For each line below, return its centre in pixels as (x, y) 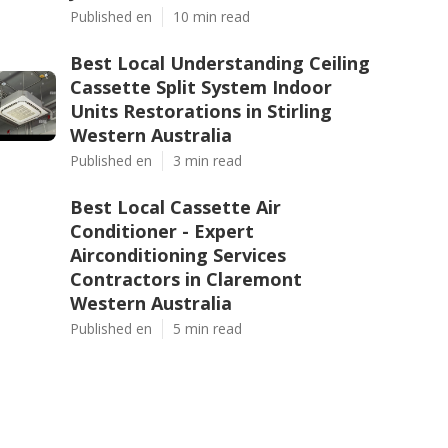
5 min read (207, 328)
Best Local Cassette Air (175, 207)
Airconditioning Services (178, 255)
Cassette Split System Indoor (201, 87)
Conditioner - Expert (162, 231)
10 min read (211, 16)
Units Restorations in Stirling (201, 111)
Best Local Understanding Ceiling (220, 63)
